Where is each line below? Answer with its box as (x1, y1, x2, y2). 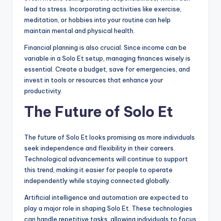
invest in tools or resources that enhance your (24, 76, 163, 84)
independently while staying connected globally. (24, 177, 171, 185)
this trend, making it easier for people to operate (24, 166, 173, 174)
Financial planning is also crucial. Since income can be (24, 43, 186, 52)
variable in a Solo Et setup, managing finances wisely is (24, 54, 190, 63)
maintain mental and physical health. (24, 27, 135, 35)
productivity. (24, 87, 63, 95)
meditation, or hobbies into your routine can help (24, 16, 171, 24)
